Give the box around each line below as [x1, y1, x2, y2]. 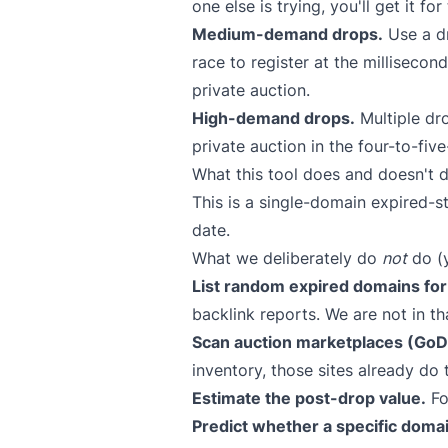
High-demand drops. [192, 108, 355, 128]
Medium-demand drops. [192, 24, 383, 44]
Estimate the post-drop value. [192, 388, 426, 408]
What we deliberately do [192, 248, 382, 268]
